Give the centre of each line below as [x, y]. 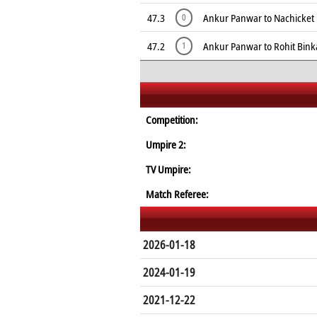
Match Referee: [177, 194]
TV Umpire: [168, 169]
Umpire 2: [166, 144]
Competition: [172, 120]
